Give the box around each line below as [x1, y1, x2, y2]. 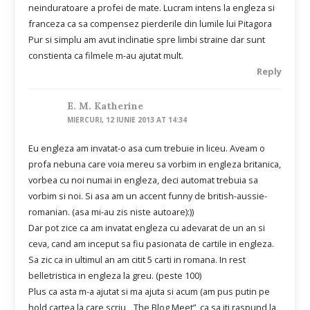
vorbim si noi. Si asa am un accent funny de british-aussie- [28, 189, 267, 202]
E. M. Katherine [67, 99, 144, 112]
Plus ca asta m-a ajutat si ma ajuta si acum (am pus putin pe [28, 284, 270, 298]
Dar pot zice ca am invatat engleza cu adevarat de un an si [28, 221, 265, 234]
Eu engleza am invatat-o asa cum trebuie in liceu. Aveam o [28, 141, 265, 154]
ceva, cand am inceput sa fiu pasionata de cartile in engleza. [28, 237, 274, 250]
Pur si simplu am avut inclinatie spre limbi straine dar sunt [28, 33, 265, 46]
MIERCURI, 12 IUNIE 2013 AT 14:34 [67, 114, 188, 125]
